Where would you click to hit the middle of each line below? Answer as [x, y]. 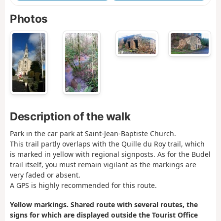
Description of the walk [70, 116]
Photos [29, 19]
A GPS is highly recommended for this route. [83, 185]
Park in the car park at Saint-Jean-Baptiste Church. [93, 134]
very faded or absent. [45, 175]
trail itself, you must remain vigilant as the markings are [103, 165]
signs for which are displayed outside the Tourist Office [104, 215]
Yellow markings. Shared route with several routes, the [104, 204]
